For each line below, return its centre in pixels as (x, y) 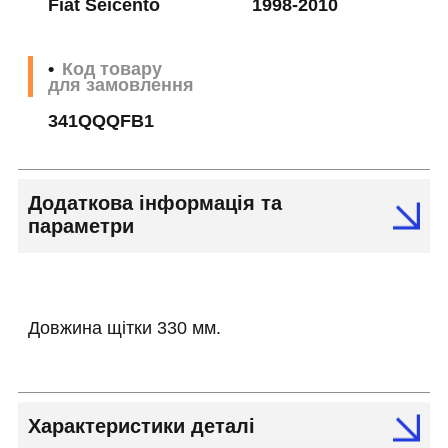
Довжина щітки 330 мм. (124, 328)
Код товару (112, 69)
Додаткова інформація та (155, 203)
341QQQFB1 (101, 121)
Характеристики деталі (141, 426)
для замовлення (121, 85)
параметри (81, 226)
